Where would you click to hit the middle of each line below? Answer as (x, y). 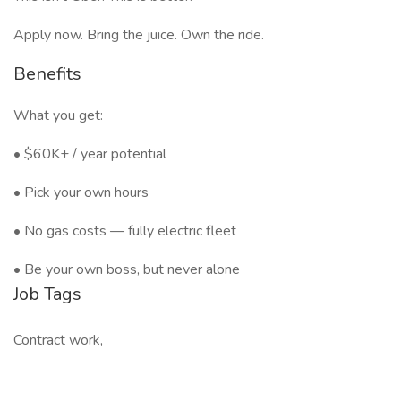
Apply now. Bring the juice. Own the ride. (139, 35)
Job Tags (47, 294)
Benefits (47, 74)
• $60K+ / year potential (90, 154)
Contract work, (58, 340)
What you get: (58, 115)
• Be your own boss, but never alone (127, 269)
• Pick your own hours (81, 192)
